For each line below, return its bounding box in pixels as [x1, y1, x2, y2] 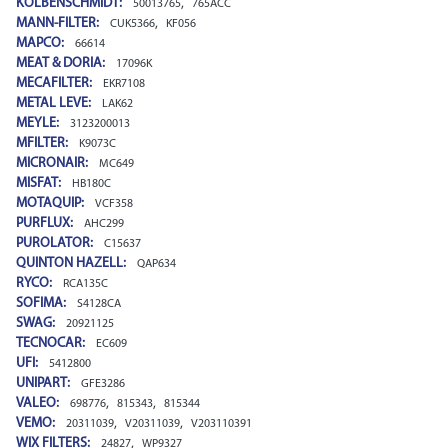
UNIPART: [16, 376, 73, 391]
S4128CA [77, 298, 121, 310]
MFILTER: [16, 136, 71, 151]
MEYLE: [16, 116, 62, 131]
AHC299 [84, 218, 124, 230]
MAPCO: [16, 36, 67, 51]
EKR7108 [103, 78, 145, 90]
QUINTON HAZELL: [16, 256, 129, 271]
